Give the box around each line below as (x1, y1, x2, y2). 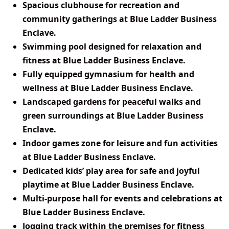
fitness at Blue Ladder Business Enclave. (22, 55, 186, 66)
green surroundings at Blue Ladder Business (22, 110, 203, 122)
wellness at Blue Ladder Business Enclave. (22, 82, 193, 94)
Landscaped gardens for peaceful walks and (22, 96, 201, 108)
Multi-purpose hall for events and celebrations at (22, 193, 222, 204)
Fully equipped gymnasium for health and (22, 68, 194, 80)
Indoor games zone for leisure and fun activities (22, 138, 218, 149)
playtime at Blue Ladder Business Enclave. (22, 179, 194, 191)
